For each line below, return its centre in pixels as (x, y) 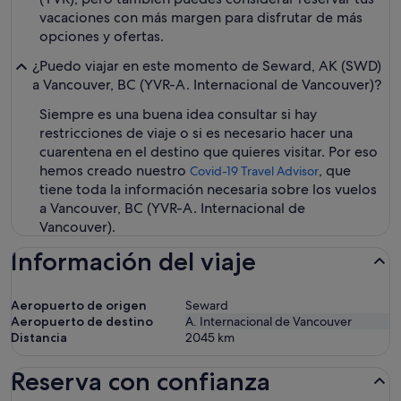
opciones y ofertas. (102, 36)
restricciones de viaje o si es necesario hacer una (196, 133)
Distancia (39, 337)
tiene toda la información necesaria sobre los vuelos (208, 189)
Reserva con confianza (141, 381)
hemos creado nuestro (115, 171)
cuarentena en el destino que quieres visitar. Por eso (209, 152)
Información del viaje (133, 261)
